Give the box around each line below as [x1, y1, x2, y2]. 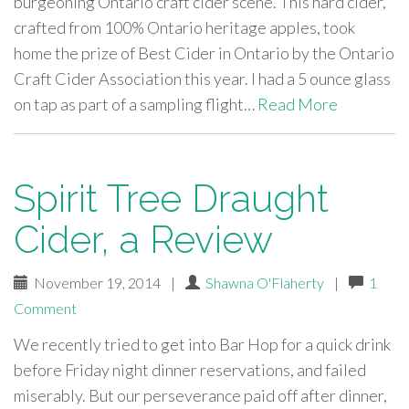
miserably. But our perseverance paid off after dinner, [14, 385, 387, 405]
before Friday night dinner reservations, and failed [14, 360, 366, 380]
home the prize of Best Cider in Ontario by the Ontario [14, 43, 394, 63]
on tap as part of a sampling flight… [14, 94, 257, 114]
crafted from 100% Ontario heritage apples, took [14, 17, 355, 37]
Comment [14, 299, 77, 317]
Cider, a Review [14, 217, 273, 262]
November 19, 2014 [28, 274, 163, 291]
